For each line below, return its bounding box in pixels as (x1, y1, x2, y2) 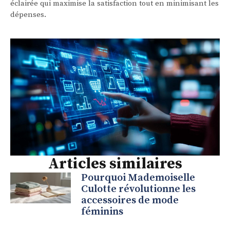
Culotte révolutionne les (81, 183, 196, 196)
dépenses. (10, 9, 46, 20)
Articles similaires (48, 154, 182, 174)
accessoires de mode (81, 194, 179, 207)
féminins (81, 205, 124, 219)
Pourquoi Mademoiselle (81, 171, 196, 185)
